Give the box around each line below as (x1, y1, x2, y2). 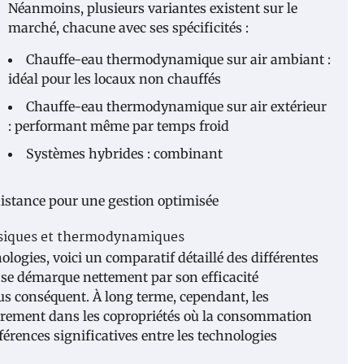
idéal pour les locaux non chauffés (8, 70, 221, 87)
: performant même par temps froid (8, 117, 229, 134)
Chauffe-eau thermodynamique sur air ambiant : (26, 50, 331, 67)
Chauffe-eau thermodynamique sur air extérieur (26, 97, 327, 115)
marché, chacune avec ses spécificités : (8, 19, 249, 36)
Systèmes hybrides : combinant (26, 145, 223, 162)
